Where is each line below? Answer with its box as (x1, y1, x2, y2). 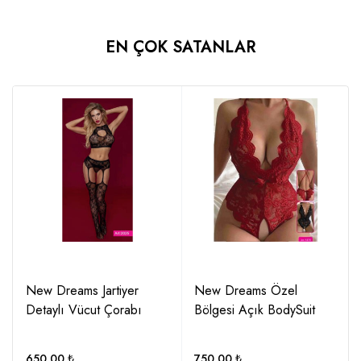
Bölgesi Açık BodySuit (194, 301, 315, 320)
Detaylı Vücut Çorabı (26, 301, 142, 320)
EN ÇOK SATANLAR (105, 35, 256, 60)
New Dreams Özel (194, 281, 297, 301)
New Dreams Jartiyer (26, 281, 139, 301)
